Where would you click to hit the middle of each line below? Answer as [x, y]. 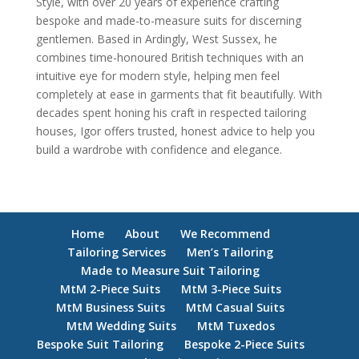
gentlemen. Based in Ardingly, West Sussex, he [156, 38]
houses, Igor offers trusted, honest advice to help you [175, 131]
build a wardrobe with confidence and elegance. [159, 149]
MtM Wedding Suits [121, 325]
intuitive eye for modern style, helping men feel [157, 75]
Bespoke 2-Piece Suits [244, 344]
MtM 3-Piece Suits [231, 288]
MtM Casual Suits [236, 307]
